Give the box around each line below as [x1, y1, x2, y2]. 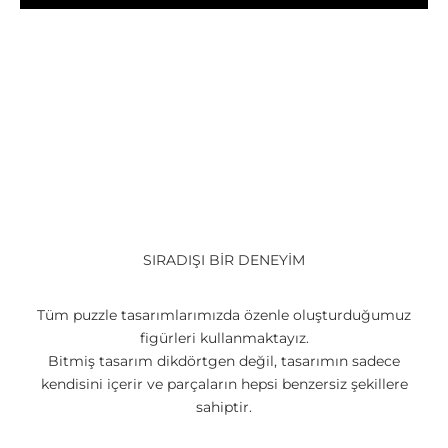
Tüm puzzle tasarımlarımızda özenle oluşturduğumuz [37, 306, 411, 325]
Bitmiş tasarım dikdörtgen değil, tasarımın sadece [48, 352, 400, 371]
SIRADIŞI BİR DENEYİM [143, 251, 305, 270]
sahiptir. [196, 398, 252, 417]
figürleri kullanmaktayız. [139, 329, 309, 348]
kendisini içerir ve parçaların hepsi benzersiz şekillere [40, 375, 408, 394]
